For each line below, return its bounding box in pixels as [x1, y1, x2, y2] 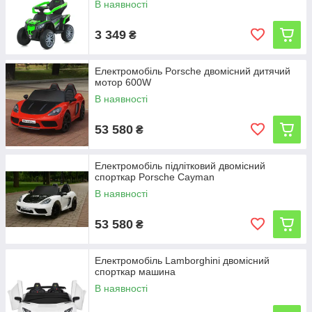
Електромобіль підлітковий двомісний [95, 160, 265, 171]
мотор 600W [95, 77, 151, 88]
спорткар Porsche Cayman [95, 171, 214, 182]
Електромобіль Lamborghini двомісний [95, 255, 270, 266]
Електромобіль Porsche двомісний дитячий [95, 65, 290, 77]
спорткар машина [95, 266, 175, 277]
